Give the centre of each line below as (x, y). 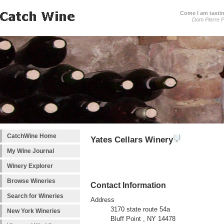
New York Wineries (34, 211)
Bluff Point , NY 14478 (143, 219)
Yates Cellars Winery (132, 139)
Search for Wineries (35, 196)
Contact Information (128, 185)
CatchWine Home (32, 136)
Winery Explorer (30, 166)
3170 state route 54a (140, 210)
